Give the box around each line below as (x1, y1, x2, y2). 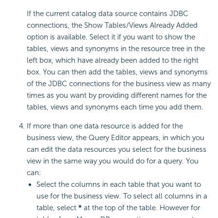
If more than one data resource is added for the (27, 122, 183, 131)
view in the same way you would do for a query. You (27, 157, 199, 166)
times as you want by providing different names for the (27, 91, 207, 100)
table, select (36, 203, 78, 213)
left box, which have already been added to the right (27, 56, 199, 65)
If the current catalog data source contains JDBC (27, 9, 188, 18)
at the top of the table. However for (82, 203, 200, 213)
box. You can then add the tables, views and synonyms (27, 68, 208, 77)
